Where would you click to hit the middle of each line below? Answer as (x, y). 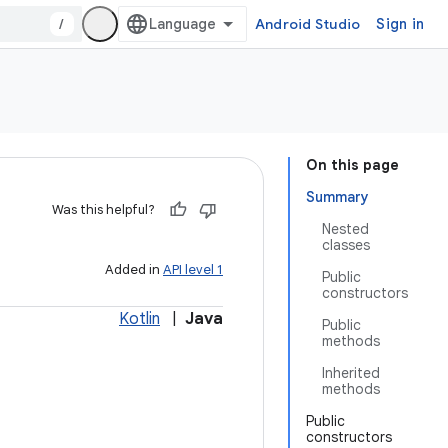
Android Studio (307, 24)
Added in (134, 269)
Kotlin (139, 319)
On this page (352, 165)
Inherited (351, 373)
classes (346, 245)
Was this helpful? (103, 209)
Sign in (400, 24)
